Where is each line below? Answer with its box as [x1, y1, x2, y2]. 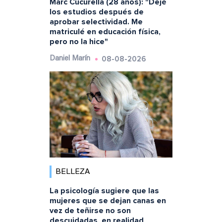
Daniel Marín [49, 55, 90, 63]
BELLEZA [55, 168, 90, 176]
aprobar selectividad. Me [49, 17, 143, 27]
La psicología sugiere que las [49, 186, 159, 196]
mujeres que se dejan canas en [49, 196, 166, 206]
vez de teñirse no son [49, 206, 131, 216]
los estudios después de [49, 7, 144, 17]
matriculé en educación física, [49, 27, 161, 37]
